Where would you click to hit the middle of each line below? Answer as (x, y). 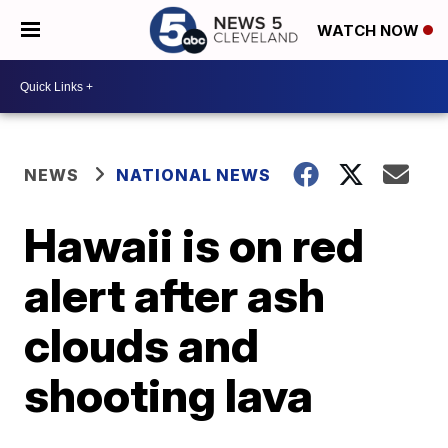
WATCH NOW (370, 31)
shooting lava (169, 395)
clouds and (142, 345)
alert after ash (175, 295)
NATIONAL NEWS (194, 175)
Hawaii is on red (194, 245)
